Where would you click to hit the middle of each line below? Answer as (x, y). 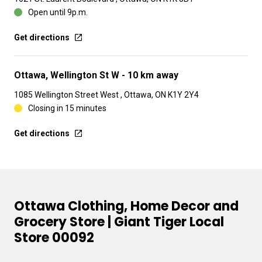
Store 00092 (54, 238)
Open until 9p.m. (58, 12)
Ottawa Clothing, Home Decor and (126, 206)
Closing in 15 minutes (67, 108)
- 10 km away (150, 75)
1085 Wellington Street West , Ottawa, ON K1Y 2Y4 (106, 95)
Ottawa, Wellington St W (68, 75)
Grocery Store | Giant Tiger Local (119, 222)
